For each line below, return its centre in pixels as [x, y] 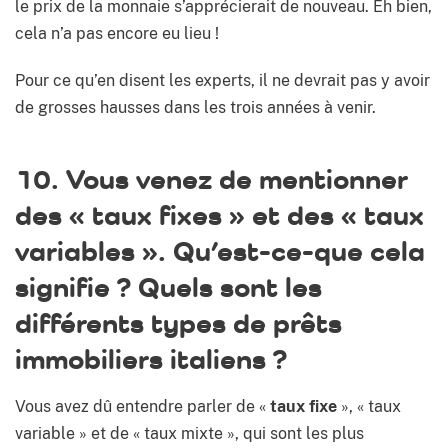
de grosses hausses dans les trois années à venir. [195, 108]
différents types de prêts [178, 323]
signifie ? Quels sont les [168, 287]
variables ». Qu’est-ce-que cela [220, 251]
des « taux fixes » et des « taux [219, 215]
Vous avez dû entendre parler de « [142, 407]
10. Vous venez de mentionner [211, 179]
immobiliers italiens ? [151, 359]
